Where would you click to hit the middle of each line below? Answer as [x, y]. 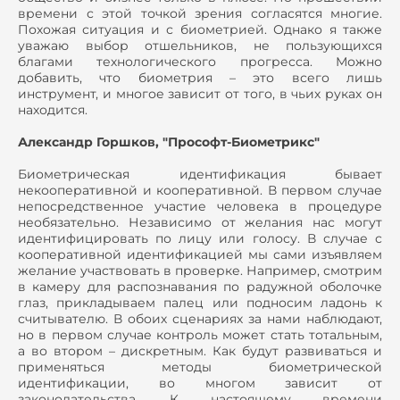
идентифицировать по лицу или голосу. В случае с [200, 239]
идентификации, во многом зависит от [200, 383]
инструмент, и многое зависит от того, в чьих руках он [200, 94]
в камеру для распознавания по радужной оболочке [200, 287]
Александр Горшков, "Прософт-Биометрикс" [169, 142]
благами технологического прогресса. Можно [200, 62]
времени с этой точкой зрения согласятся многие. [200, 14]
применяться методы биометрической [200, 367]
